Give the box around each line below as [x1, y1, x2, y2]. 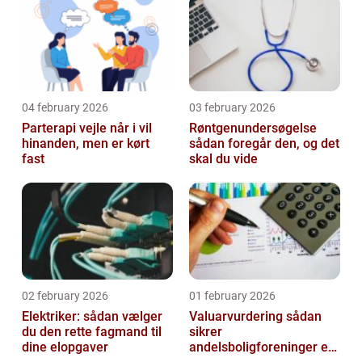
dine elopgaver [22, 339, 108, 355]
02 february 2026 [22, 289, 108, 302]
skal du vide [189, 151, 258, 166]
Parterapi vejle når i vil [22, 120, 110, 136]
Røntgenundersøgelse [189, 120, 317, 136]
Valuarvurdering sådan [189, 309, 286, 324]
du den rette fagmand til [22, 324, 162, 339]
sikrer [189, 324, 222, 339]
